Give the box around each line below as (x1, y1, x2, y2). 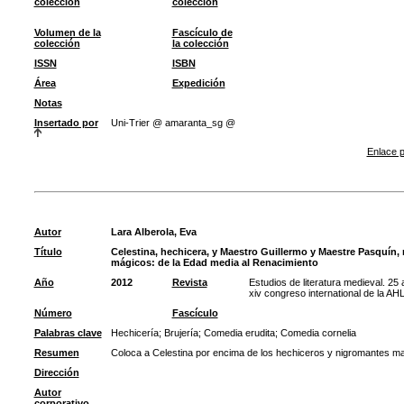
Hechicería (110, 327, 159, 338)
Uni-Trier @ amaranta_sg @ (110, 117, 235, 128)
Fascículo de (171, 27, 233, 38)
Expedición (171, 78, 225, 88)
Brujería (163, 327, 198, 338)
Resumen (33, 347, 79, 358)
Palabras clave (33, 327, 102, 338)
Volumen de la (33, 27, 101, 38)
